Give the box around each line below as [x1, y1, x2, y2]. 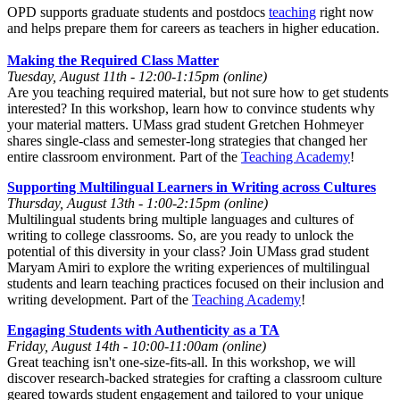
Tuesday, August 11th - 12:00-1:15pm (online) [7, 68, 267, 84]
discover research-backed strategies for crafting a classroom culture [7, 370, 382, 386]
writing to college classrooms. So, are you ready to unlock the [7, 227, 354, 243]
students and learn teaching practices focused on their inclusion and [7, 275, 384, 291]
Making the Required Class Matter [7, 52, 219, 68]
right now [316, 4, 374, 20]
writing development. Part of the [7, 291, 192, 307]
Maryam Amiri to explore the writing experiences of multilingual [7, 259, 370, 275]
